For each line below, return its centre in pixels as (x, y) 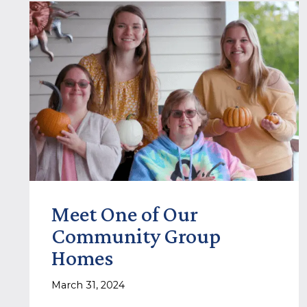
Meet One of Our (125, 213)
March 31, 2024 (88, 285)
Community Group (136, 235)
